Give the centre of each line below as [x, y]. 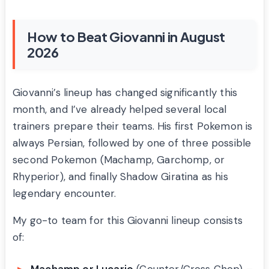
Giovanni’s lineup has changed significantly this [125, 93]
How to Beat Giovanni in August [126, 37]
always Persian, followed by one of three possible [132, 143]
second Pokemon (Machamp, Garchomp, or [119, 160]
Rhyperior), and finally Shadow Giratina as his [120, 177]
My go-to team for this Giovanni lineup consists [128, 221]
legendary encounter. [65, 194]
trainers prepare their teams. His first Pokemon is [133, 126]
